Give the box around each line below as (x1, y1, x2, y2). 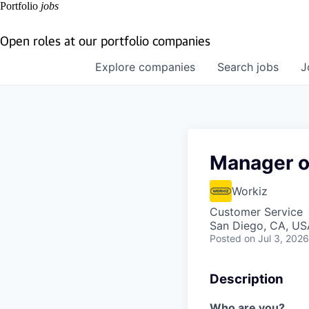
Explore (95, 60, 139, 74)
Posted (210, 232, 241, 244)
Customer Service (210, 205, 303, 219)
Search (217, 60, 257, 74)
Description (210, 271, 283, 287)
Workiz (232, 184, 268, 198)
